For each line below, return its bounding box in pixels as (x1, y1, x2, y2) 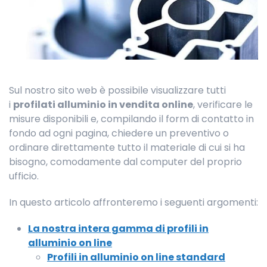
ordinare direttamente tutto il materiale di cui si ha (9, 141, 245, 155)
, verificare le (193, 98, 253, 112)
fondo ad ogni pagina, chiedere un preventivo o (9, 126, 229, 141)
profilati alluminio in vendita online (13, 98, 193, 112)
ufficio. (9, 169, 39, 184)
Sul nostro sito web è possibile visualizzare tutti (9, 83, 226, 98)
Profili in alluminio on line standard (47, 250, 225, 265)
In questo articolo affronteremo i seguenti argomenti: (9, 195, 258, 210)
